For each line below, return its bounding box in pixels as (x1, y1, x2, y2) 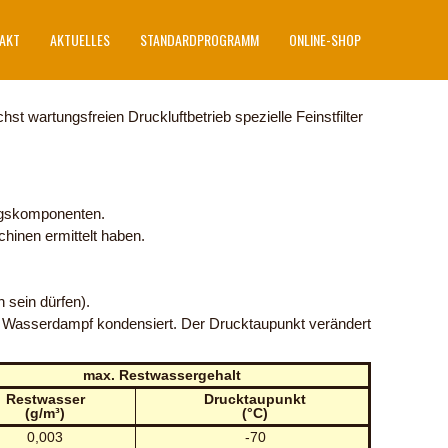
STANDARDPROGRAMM (140, 29, 259, 50)
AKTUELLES (50, 29, 110, 50)
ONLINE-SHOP (289, 29, 361, 50)
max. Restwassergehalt (82, 367, 241, 383)
